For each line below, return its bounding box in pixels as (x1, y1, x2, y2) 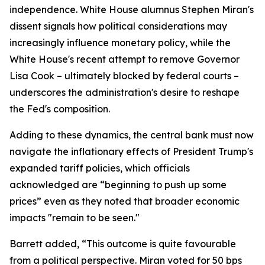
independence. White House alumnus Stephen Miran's (9, 4, 254, 16)
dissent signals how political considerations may (9, 20, 227, 33)
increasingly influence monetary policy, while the (9, 37, 231, 49)
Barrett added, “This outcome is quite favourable (9, 238, 236, 250)
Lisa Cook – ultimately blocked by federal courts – (9, 70, 239, 82)
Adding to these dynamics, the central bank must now (9, 129, 254, 141)
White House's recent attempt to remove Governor (9, 53, 240, 66)
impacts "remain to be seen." (9, 212, 140, 224)
